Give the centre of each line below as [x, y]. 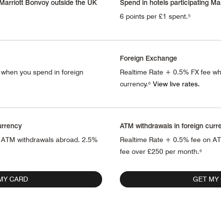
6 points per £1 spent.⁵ [155, 16]
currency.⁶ [136, 84]
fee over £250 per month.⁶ [161, 151]
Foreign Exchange [148, 58]
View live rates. [176, 84]
